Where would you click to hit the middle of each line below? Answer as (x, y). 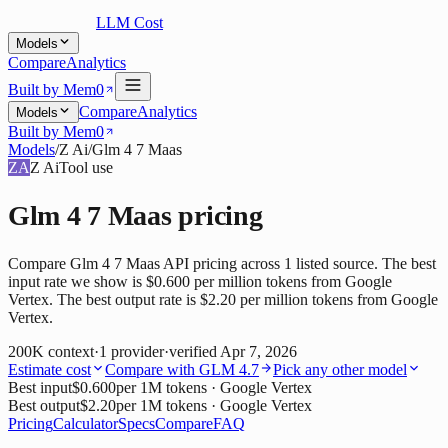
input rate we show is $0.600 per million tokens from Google (200, 282)
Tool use (86, 167)
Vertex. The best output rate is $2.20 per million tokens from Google (223, 300)
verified (194, 352)
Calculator (85, 424)
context (71, 352)
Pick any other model (340, 370)
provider (137, 352)
